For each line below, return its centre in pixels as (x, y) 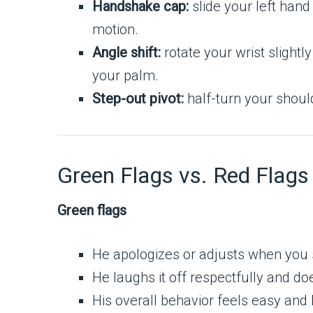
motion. (115, 29)
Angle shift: (126, 52)
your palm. (125, 75)
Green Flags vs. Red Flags (183, 175)
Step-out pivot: (138, 99)
